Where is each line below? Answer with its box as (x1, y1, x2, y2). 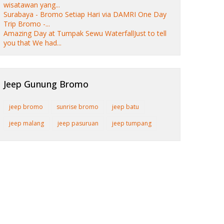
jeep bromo (9, 102, 43, 111)
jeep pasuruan (57, 119, 98, 128)
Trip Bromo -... (3, 19, 50, 29)
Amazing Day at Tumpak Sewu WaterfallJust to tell (3, 28, 166, 38)
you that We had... (3, 38, 61, 48)
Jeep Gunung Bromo (3, 78, 88, 90)
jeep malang (9, 119, 44, 128)
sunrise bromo (56, 102, 98, 111)
